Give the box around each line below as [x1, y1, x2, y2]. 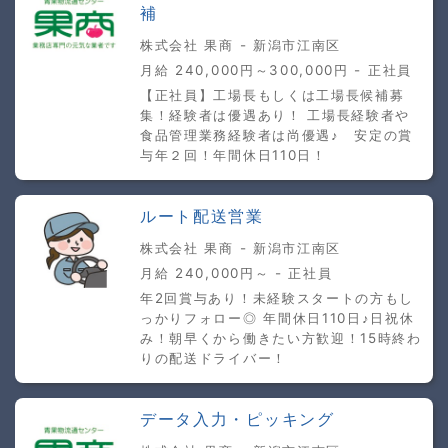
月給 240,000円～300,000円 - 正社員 [140, 61, 412, 78]
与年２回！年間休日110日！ [140, 146, 327, 163]
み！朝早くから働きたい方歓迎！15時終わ [140, 329, 422, 346]
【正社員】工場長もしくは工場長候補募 [140, 86, 405, 103]
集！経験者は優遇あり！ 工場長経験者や [140, 106, 411, 123]
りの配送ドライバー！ [140, 349, 287, 366]
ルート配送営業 [140, 206, 264, 226]
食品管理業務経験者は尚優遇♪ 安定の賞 [140, 126, 414, 143]
